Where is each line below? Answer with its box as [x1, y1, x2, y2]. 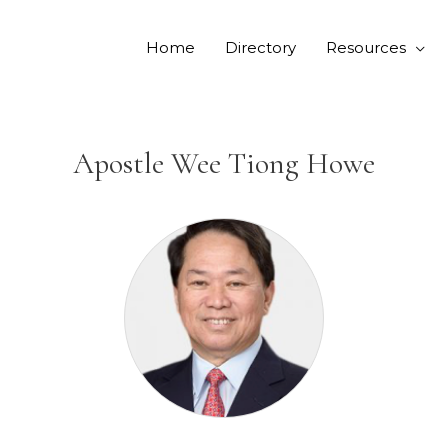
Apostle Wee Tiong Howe [73, 145, 375, 182]
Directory [225, 38, 296, 57]
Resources [326, 38, 406, 57]
